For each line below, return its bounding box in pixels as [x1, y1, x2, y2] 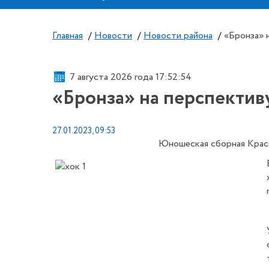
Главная [52, 29, 83, 43]
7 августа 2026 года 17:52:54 [70, 70, 192, 84]
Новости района [144, 29, 213, 43]
